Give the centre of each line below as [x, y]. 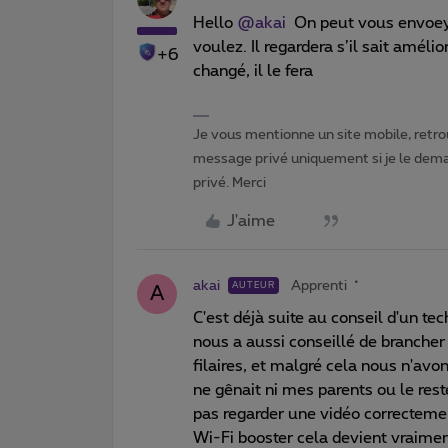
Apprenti [319, 285]
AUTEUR [253, 285]
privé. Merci [229, 182]
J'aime [251, 220]
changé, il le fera [253, 70]
